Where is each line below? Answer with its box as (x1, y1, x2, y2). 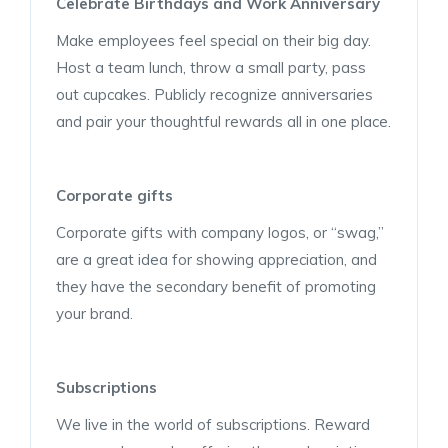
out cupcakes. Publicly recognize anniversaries (56, 84, 373, 104)
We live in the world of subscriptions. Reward (56, 414, 370, 434)
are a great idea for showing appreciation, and (56, 249, 377, 269)
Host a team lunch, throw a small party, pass (56, 57, 366, 77)
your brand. (56, 303, 133, 323)
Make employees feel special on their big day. (56, 30, 371, 50)
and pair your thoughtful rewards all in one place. (56, 111, 391, 131)
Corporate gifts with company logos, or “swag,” (56, 222, 384, 242)
